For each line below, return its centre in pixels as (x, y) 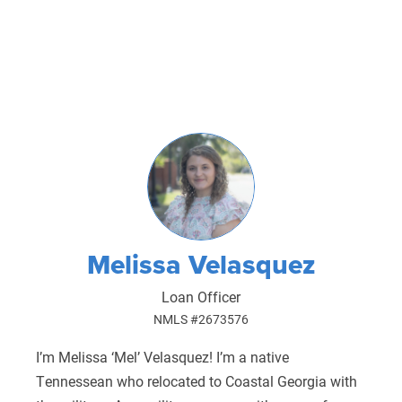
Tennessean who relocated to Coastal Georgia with (196, 380)
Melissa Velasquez (201, 264)
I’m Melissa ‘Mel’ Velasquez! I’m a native (162, 356)
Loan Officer (201, 296)
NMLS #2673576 (201, 319)
